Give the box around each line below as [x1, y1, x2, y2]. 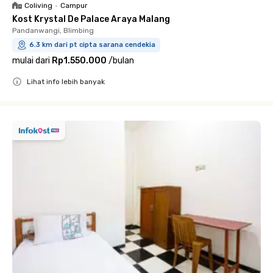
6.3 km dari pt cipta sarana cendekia [29, 41, 155, 49]
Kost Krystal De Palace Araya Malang [12, 14, 170, 24]
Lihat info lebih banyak [27, 77, 105, 86]
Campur [60, 1, 88, 10]
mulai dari [12, 55, 50, 66]
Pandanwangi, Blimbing [12, 26, 94, 35]
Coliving [24, 1, 52, 10]
